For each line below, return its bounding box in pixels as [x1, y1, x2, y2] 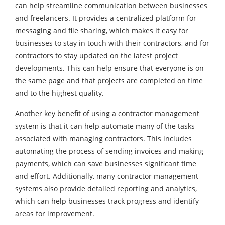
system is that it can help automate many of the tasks [15, 121, 195, 131]
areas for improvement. [15, 208, 94, 218]
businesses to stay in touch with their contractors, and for [15, 38, 209, 48]
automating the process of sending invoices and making [15, 146, 203, 156]
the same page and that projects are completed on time [15, 75, 203, 85]
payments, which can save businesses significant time [15, 158, 196, 168]
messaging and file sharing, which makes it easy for [15, 25, 188, 35]
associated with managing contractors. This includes [15, 133, 192, 143]
